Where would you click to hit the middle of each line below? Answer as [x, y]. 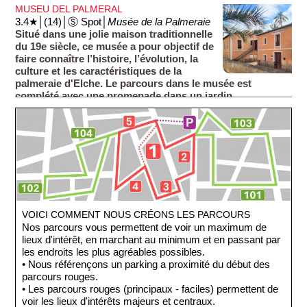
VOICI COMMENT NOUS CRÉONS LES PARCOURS [136, 214]
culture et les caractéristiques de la [99, 71]
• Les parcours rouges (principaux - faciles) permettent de [150, 289]
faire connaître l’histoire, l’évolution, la [107, 59]
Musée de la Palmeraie [159, 22]
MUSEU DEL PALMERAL [69, 9]
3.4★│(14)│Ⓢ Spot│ [62, 22]
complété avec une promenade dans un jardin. [125, 96]
